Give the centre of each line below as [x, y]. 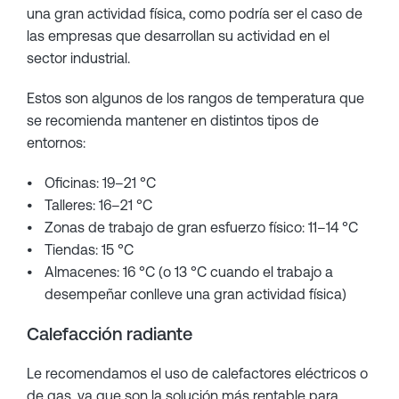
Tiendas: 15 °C [89, 249]
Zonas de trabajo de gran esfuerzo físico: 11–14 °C [201, 227]
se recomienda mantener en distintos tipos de [173, 120]
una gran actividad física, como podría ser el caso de [195, 13]
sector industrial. [78, 58]
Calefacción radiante [110, 334]
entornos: [56, 142]
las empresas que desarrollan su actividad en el [178, 36]
